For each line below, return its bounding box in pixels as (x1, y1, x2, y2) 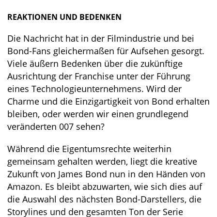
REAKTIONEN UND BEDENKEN (7, 12, 122, 23)
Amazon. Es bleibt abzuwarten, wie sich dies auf (7, 181, 202, 193)
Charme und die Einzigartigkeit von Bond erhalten (7, 95, 210, 108)
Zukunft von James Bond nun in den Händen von (7, 168, 205, 180)
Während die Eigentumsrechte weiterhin (7, 143, 171, 155)
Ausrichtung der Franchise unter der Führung (7, 70, 190, 82)
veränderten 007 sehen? (7, 121, 105, 133)
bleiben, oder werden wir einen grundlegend (7, 108, 188, 120)
